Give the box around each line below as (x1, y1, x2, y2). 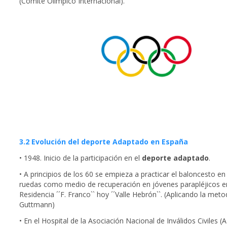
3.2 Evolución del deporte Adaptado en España (19, 137, 188, 147)
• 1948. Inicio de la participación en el (19, 153, 142, 163)
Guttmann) (19, 200, 55, 210)
